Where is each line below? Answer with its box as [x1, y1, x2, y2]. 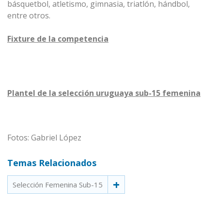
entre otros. [7, 10, 50, 21]
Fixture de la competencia [7, 33, 108, 44]
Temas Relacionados [7, 157, 96, 169]
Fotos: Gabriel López [7, 132, 83, 143]
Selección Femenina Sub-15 [13, 180, 103, 189]
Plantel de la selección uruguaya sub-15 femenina [7, 88, 201, 98]
